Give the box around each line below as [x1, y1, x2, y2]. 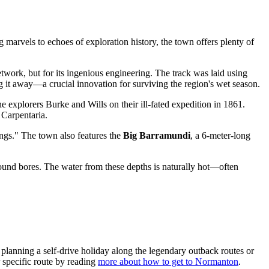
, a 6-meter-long [190, 130, 250, 141]
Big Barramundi [123, 130, 190, 141]
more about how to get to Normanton [98, 256, 238, 267]
